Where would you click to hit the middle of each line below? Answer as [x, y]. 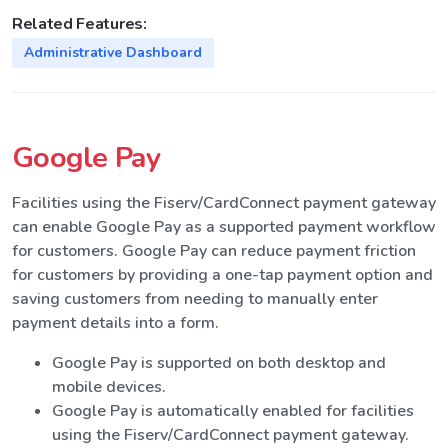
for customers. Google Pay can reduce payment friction [214, 250]
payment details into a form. [115, 322]
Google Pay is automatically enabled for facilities [233, 410]
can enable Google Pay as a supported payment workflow [224, 226]
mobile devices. [109, 386]
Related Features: [79, 23]
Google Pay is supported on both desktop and [219, 362]
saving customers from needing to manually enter [195, 298]
